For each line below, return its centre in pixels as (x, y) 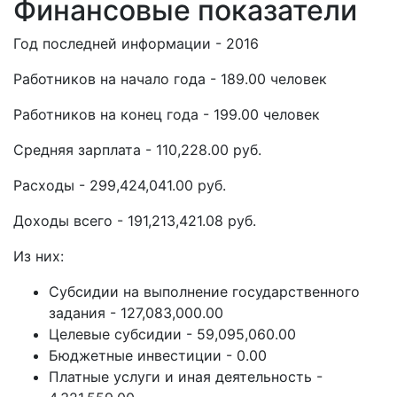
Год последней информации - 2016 (136, 43)
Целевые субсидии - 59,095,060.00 (172, 334)
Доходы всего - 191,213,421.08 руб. (135, 221)
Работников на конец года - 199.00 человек (167, 114)
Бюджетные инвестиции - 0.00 (158, 355)
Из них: (39, 256)
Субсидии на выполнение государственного (204, 292)
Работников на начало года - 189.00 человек (170, 79)
